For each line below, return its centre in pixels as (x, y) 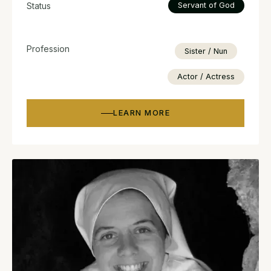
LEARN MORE (142, 113)
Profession (48, 49)
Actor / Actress (206, 76)
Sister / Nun (206, 51)
